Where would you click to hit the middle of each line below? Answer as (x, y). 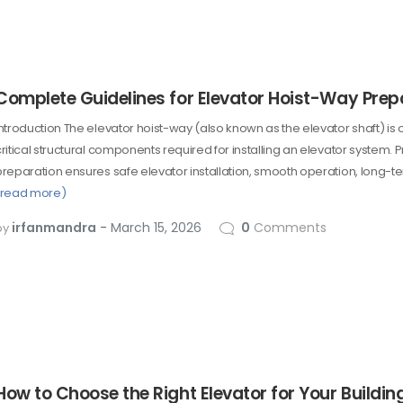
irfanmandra (54, 227)
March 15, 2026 (156, 227)
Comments (288, 227)
